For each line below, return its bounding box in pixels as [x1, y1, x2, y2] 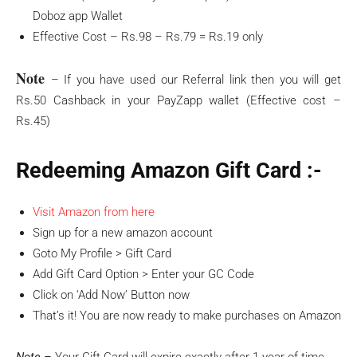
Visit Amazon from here [33, 205, 155, 219]
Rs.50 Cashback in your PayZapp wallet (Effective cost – [16, 93, 341, 108]
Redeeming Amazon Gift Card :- [16, 158, 322, 183]
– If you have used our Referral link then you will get [50, 73, 342, 87]
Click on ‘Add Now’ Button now [33, 288, 190, 302]
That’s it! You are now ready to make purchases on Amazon [33, 308, 341, 323]
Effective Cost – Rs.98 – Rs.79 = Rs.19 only [33, 29, 263, 44]
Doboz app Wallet [33, 9, 123, 23]
